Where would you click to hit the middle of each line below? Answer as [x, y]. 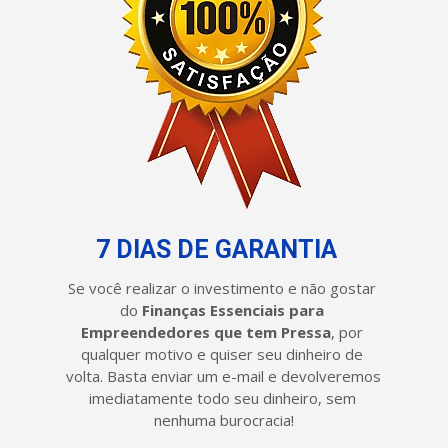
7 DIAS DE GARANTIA [216, 250]
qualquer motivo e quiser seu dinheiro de [222, 354]
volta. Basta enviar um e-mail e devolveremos [223, 376]
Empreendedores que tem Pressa [206, 332]
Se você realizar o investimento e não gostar [222, 288]
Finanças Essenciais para [233, 310]
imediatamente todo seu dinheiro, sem [222, 398]
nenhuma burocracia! [224, 420]
